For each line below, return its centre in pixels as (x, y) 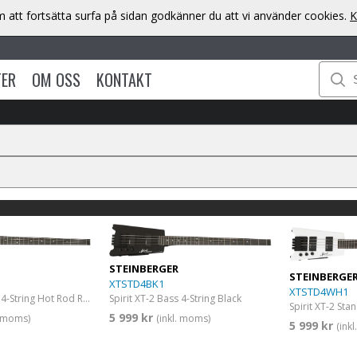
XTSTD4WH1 (319, 291)
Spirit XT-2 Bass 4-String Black (176, 298)
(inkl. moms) (184, 318)
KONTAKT (124, 79)
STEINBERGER (144, 268)
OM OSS (56, 79)
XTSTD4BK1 (137, 283)
